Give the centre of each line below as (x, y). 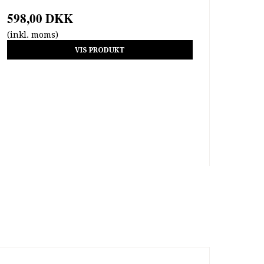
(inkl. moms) (32, 35)
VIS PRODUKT (100, 50)
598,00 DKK (40, 19)
